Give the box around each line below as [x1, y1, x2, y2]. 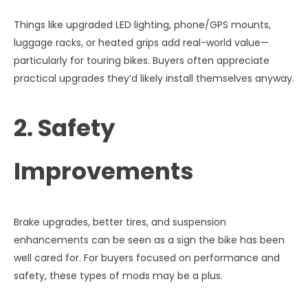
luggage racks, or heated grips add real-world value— [14, 35, 269, 49]
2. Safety [14, 111, 115, 145]
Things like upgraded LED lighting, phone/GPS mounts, [14, 17, 271, 32]
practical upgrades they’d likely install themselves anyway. [14, 71, 294, 85]
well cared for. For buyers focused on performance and [14, 250, 280, 265]
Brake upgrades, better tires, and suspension [14, 214, 226, 229]
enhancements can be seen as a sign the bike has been [14, 232, 285, 247]
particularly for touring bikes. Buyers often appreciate [14, 53, 269, 67]
